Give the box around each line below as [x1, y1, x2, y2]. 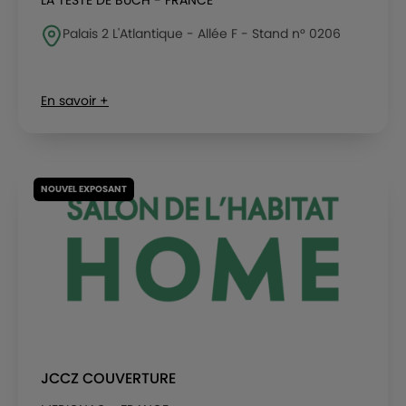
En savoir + [41, 92, 109, 110]
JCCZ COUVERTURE [41, 368, 176, 389]
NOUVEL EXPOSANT [41, 182, 127, 196]
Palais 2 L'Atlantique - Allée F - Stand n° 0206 [63, 24, 341, 43]
